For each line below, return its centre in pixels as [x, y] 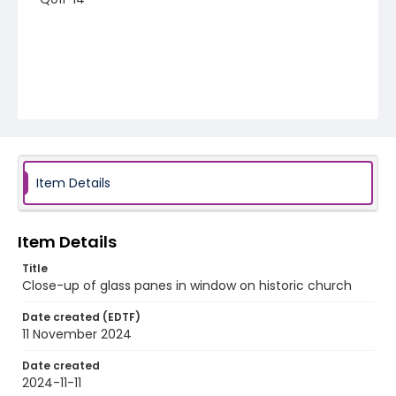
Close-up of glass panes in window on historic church [187, 286]
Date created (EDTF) [81, 317]
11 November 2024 [77, 334]
